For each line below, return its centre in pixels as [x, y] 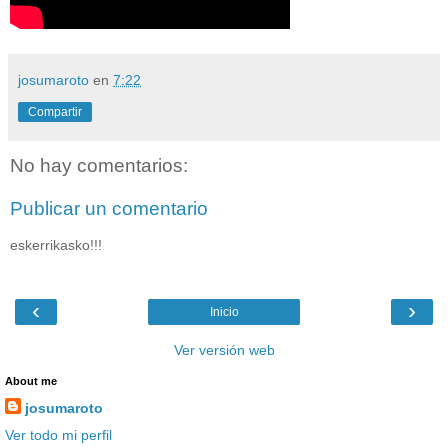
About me [31, 381]
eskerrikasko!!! [56, 244]
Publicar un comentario [109, 209]
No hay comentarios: [99, 165]
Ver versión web [224, 350]
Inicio [224, 312]
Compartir [55, 111]
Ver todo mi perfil [58, 435]
